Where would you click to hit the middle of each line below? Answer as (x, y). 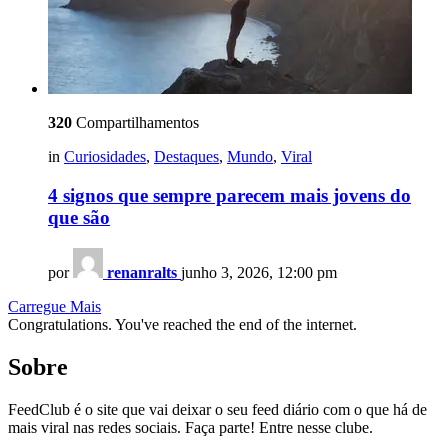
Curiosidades (105, 157)
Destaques (186, 157)
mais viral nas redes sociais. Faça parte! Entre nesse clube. (190, 427)
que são (79, 218)
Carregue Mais (54, 306)
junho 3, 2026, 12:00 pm (259, 272)
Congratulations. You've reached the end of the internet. (182, 324)
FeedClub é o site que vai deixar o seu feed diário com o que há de (217, 409)
